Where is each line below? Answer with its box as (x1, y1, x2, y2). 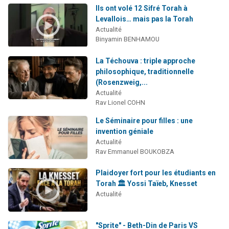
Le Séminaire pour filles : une (95, 116, 193, 125)
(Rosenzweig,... (95, 78, 148, 86)
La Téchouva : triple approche (95, 56, 195, 65)
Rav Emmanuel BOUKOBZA (95, 147, 174, 155)
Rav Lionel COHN (95, 98, 145, 106)
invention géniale (95, 127, 153, 135)
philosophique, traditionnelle (95, 67, 194, 76)
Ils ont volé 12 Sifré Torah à (95, 4, 188, 13)
